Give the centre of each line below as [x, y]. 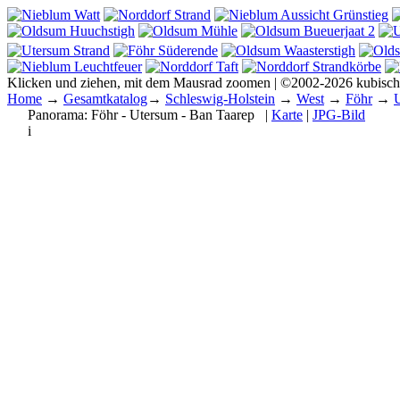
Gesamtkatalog [105, 99]
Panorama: [59, 115]
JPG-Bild [339, 115]
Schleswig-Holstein [220, 99]
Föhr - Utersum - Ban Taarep [173, 115]
